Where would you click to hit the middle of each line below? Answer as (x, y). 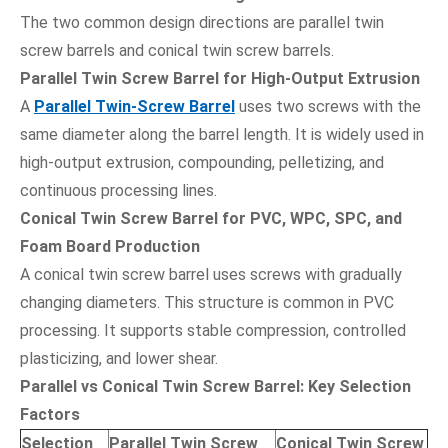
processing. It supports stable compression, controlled (213, 330)
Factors (50, 414)
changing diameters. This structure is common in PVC (207, 302)
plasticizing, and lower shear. (119, 358)
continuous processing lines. (118, 190)
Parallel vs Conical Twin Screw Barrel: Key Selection (215, 386)
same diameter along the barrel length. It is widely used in (222, 134)
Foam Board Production (110, 246)
